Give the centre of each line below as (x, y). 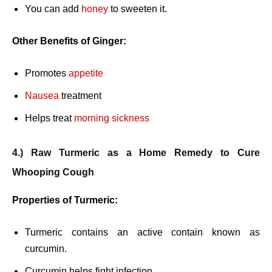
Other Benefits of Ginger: (69, 41)
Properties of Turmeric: (65, 200)
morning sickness (112, 118)
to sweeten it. (138, 9)
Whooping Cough (53, 172)
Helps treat (49, 118)
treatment (80, 96)
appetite (86, 73)
